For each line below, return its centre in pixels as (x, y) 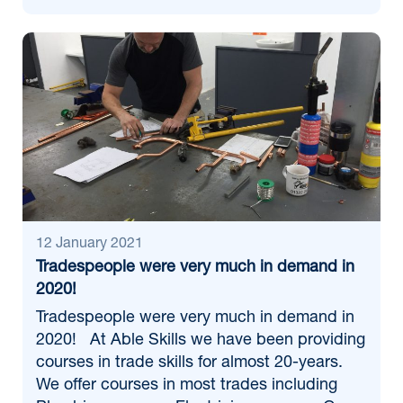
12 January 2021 (90, 245)
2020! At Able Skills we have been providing (201, 341)
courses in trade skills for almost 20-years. (189, 363)
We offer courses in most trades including (187, 386)
